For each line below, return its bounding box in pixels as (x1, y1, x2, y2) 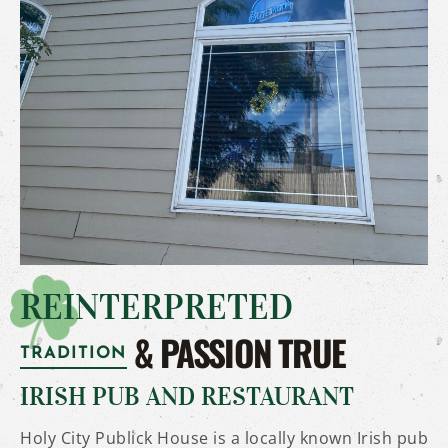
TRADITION (20, 344, 127, 362)
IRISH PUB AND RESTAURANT (20, 380, 354, 412)
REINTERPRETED (20, 285, 293, 329)
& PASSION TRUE (127, 325, 345, 378)
